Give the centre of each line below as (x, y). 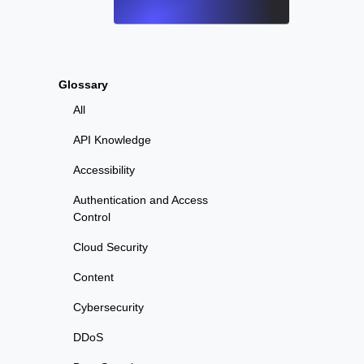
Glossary (83, 84)
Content (93, 277)
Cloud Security (110, 247)
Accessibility (104, 170)
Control (92, 217)
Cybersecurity (108, 307)
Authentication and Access (141, 200)
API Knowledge (112, 140)
